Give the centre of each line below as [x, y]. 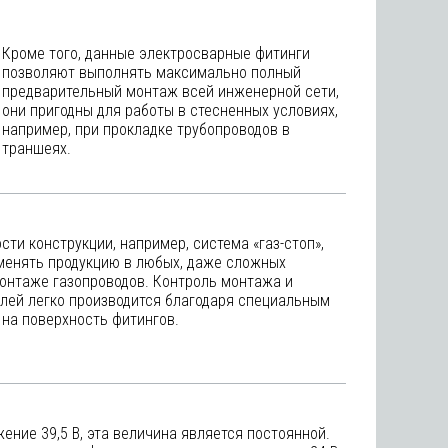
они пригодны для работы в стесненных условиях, [170, 110]
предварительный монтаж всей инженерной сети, [170, 91]
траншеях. [36, 148]
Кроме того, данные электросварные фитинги [156, 53]
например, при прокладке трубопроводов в [146, 129]
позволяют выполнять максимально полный [151, 72]
